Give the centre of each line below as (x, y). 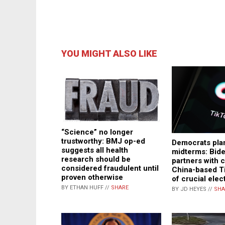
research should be (96, 159)
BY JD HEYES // (193, 189)
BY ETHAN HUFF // (86, 188)
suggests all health (95, 150)
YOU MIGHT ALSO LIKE (109, 54)
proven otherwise (92, 178)
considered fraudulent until (110, 168)
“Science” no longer (97, 132)
